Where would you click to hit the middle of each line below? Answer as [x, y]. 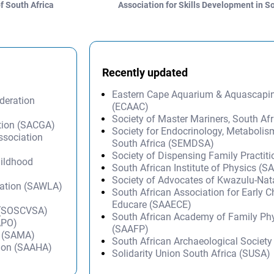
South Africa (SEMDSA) [163, 143]
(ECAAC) [131, 106]
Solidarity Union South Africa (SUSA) [191, 253]
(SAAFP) [131, 229]
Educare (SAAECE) [152, 204]
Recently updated [145, 72]
